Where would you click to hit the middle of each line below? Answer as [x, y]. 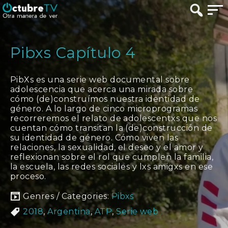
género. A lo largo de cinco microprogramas [104, 109]
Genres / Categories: [67, 196]
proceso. [28, 176]
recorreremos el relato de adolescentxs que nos [114, 118]
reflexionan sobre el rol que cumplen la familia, [112, 157]
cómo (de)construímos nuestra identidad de [105, 99]
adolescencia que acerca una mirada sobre [102, 89]
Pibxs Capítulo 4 [73, 53]
